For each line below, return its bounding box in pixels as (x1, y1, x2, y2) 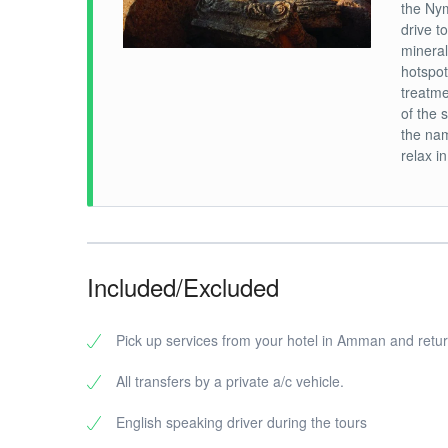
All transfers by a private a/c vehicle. (116, 371, 344, 391)
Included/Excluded (87, 269, 279, 304)
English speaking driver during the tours (116, 412, 367, 432)
